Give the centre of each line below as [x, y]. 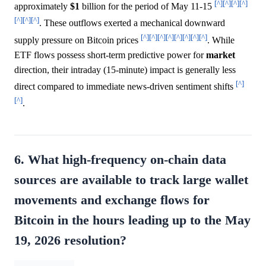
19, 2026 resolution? [70, 240]
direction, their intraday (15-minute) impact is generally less [125, 70]
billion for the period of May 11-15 [147, 7]
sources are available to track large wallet [131, 180]
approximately [42, 7]
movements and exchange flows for [112, 200]
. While [221, 40]
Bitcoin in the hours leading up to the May [132, 220]
